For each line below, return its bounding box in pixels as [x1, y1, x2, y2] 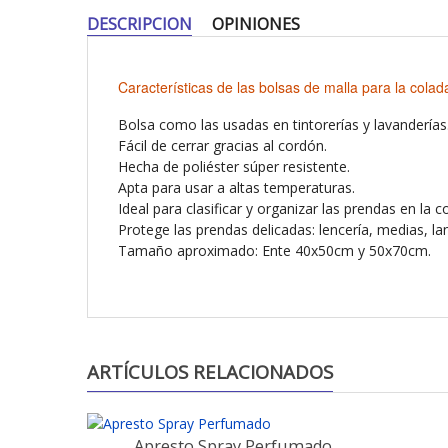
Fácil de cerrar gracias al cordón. [118, 136, 327, 155]
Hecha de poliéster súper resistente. [118, 157, 350, 176]
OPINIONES [212, 13, 300, 35]
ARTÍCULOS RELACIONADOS [87, 359, 333, 384]
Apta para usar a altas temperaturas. [118, 178, 355, 197]
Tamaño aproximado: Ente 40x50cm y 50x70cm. [118, 241, 431, 260]
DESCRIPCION [87, 13, 192, 35]
